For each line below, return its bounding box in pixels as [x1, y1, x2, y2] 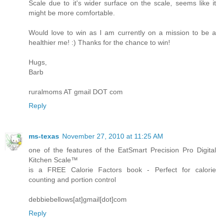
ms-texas [29, 132, 59, 141]
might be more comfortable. [29, 9, 115, 17]
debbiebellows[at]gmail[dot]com [29, 195, 127, 204]
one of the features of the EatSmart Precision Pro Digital [29, 146, 216, 154]
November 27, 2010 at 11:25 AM [62, 132, 163, 141]
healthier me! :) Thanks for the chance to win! [29, 38, 170, 47]
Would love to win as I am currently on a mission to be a [29, 29, 216, 37]
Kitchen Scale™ [29, 156, 78, 164]
